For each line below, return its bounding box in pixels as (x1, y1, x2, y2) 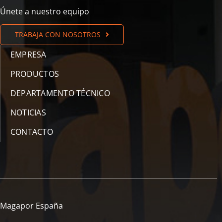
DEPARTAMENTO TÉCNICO (10, 88, 110, 99)
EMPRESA (10, 49, 47, 60)
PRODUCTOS (10, 68, 59, 80)
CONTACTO (10, 126, 53, 138)
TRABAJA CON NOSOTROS (15, 30, 101, 40)
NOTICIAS (10, 107, 46, 118)
